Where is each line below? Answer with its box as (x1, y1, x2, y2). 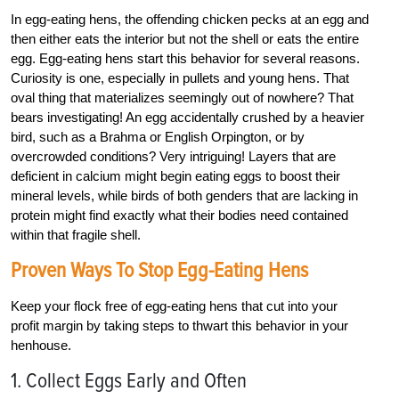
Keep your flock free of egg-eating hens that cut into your (11, 298, 338, 314)
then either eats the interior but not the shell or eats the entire (11, 31, 359, 47)
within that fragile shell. (11, 227, 141, 243)
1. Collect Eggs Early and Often (11, 368, 247, 395)
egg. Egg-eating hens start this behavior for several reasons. (11, 51, 360, 67)
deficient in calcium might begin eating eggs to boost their (11, 168, 340, 184)
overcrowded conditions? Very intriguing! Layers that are (11, 149, 336, 165)
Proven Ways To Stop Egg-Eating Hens (11, 257, 308, 284)
